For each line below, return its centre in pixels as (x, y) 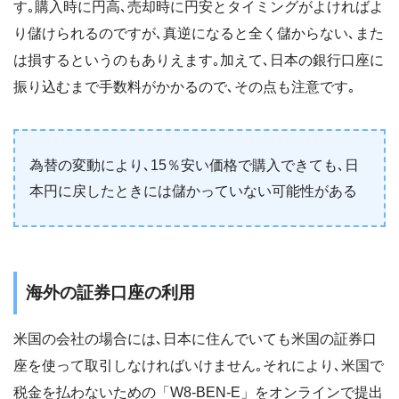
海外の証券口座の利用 (110, 292)
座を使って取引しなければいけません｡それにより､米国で (199, 366)
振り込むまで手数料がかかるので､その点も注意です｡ (184, 87)
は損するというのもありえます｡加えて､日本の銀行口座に (199, 61)
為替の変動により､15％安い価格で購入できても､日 (194, 166)
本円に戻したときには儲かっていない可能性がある (193, 191)
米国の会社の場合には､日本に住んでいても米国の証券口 (195, 339)
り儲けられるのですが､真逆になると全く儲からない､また (199, 34)
